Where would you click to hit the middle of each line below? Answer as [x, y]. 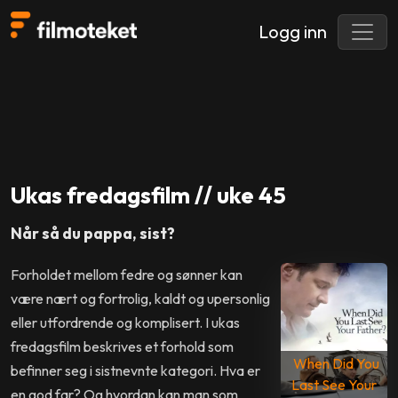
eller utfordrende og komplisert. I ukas [125, 322]
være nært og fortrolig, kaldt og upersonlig [140, 298]
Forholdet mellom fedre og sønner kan [127, 274]
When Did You [336, 364]
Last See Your [334, 385]
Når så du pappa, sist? [93, 233]
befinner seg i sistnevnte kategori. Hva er [135, 370]
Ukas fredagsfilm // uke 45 [148, 195]
